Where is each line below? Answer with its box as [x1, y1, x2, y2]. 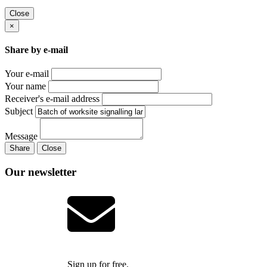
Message [5, 131, 38, 142]
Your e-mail [5, 69, 49, 79]
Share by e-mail [5, 45, 68, 55]
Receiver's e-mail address [5, 94, 100, 104]
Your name [5, 81, 46, 92]
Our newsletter [5, 166, 76, 178]
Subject [5, 106, 33, 117]
